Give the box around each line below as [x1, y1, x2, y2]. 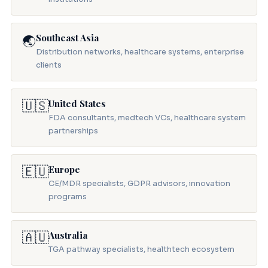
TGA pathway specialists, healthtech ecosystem [48, 245, 234, 255]
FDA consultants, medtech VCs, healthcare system [48, 113, 246, 123]
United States [48, 98, 106, 110]
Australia [48, 229, 87, 242]
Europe [48, 163, 80, 176]
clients [35, 60, 62, 71]
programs [48, 192, 87, 202]
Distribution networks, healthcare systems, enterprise [35, 47, 244, 57]
